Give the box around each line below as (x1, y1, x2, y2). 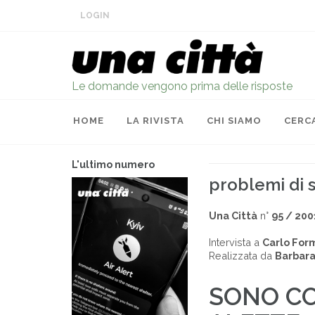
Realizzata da (209, 250, 275, 262)
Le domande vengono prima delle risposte (72, 79, 292, 93)
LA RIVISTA (127, 115, 184, 126)
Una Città (209, 210, 257, 221)
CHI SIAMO (207, 115, 262, 126)
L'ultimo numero (72, 159, 155, 170)
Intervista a (209, 236, 262, 248)
